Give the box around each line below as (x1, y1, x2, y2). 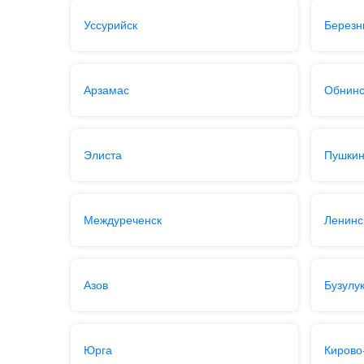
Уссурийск (83, 19, 137, 32)
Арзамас (83, 84, 129, 97)
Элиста (83, 149, 122, 162)
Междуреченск (83, 214, 162, 227)
